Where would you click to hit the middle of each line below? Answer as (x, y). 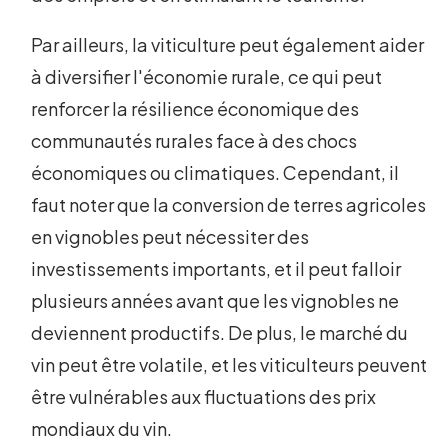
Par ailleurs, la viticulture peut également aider (228, 45)
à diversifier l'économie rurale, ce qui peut (207, 77)
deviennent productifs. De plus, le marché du (220, 333)
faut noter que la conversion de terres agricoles (229, 205)
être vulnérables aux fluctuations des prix (204, 397)
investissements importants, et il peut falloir (216, 269)
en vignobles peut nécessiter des (170, 237)
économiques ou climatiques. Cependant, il (215, 173)
